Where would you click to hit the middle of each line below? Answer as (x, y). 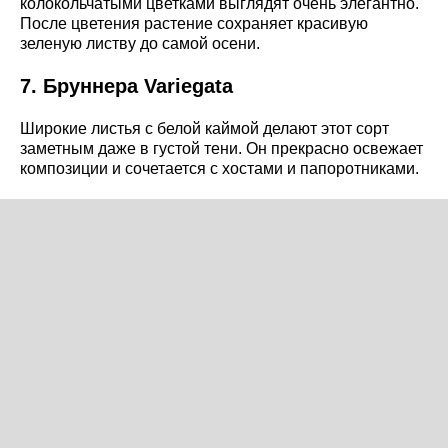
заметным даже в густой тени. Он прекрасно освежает (221, 149)
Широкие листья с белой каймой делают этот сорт (204, 129)
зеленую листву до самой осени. (140, 44)
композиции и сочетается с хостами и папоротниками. (219, 169)
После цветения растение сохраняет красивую (194, 24)
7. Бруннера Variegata (126, 86)
